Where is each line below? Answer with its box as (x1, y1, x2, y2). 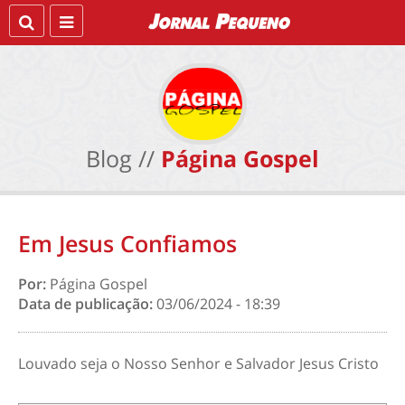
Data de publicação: (18, 294, 156, 314)
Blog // (86, 143, 155, 174)
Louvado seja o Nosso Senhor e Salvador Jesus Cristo (18, 353, 379, 373)
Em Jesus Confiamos (18, 228, 237, 259)
